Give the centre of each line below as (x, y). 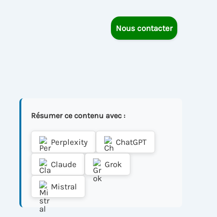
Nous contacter (144, 28)
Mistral (64, 186)
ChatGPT (131, 142)
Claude (64, 164)
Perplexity (69, 142)
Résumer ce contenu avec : (78, 116)
